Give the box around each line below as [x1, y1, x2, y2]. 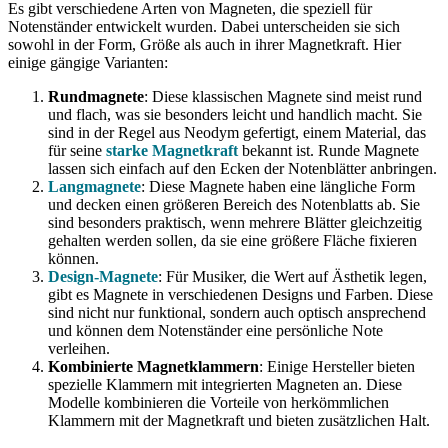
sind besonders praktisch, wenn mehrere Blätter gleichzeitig [48, 214, 422, 231]
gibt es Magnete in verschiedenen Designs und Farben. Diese [48, 286, 433, 303]
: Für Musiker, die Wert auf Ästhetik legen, [158, 268, 427, 285]
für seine [48, 142, 106, 159]
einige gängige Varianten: [8, 54, 168, 71]
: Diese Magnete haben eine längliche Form [141, 178, 415, 195]
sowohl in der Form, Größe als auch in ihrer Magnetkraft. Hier [8, 36, 401, 53]
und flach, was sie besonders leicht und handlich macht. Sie [48, 106, 422, 123]
